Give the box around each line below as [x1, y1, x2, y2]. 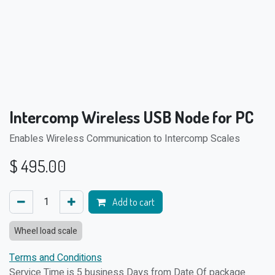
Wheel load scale [14, 225, 77, 238]
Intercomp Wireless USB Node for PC [9, 106, 254, 127]
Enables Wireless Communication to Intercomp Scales [9, 131, 240, 146]
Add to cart [110, 196, 155, 208]
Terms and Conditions [9, 250, 102, 265]
